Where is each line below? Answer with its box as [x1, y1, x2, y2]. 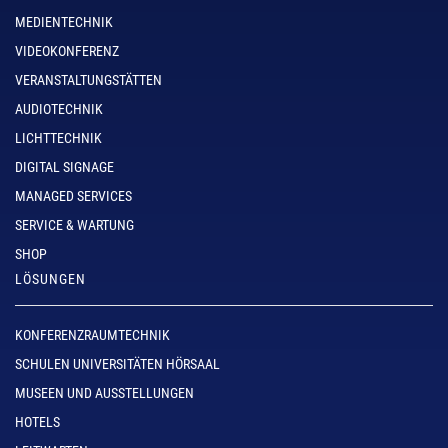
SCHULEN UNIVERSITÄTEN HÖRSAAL [15, 356, 220, 373]
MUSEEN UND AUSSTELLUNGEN [15, 385, 194, 402]
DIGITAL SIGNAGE [15, 159, 114, 176]
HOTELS [15, 414, 60, 431]
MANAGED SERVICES [15, 188, 132, 205]
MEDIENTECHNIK [15, 14, 113, 31]
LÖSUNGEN [15, 271, 86, 288]
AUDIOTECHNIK [15, 101, 103, 118]
